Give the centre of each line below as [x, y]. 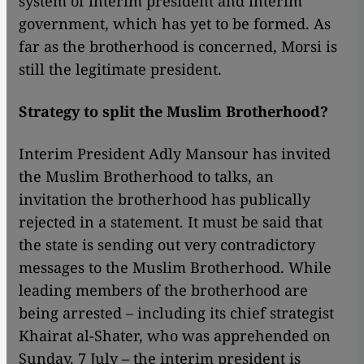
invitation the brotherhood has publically [165, 199]
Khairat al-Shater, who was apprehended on [175, 336]
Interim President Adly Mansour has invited [175, 154]
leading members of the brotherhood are [163, 290]
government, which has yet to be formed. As [175, 24]
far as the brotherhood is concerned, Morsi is [178, 47]
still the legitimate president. [120, 69]
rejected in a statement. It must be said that [171, 222]
